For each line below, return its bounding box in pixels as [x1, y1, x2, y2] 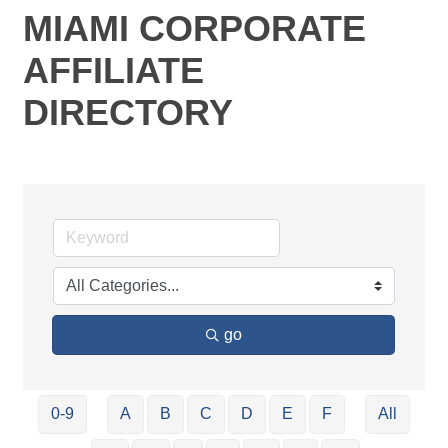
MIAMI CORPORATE [23, 8, 366, 49]
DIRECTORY [23, 92, 233, 133]
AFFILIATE [23, 50, 204, 91]
